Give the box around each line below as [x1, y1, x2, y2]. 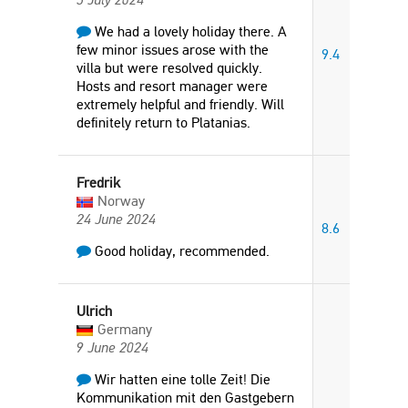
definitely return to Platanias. [76, 114, 250, 131]
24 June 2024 [76, 210, 156, 228]
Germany [97, 321, 152, 338]
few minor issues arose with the [76, 41, 269, 58]
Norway [97, 192, 145, 209]
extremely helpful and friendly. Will [76, 96, 284, 113]
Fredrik [76, 174, 120, 191]
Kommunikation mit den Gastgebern [76, 389, 294, 406]
